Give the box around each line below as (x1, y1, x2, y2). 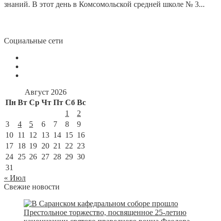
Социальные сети (4, 36, 63, 45)
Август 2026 (25, 87, 67, 96)
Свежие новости (4, 182, 60, 191)
